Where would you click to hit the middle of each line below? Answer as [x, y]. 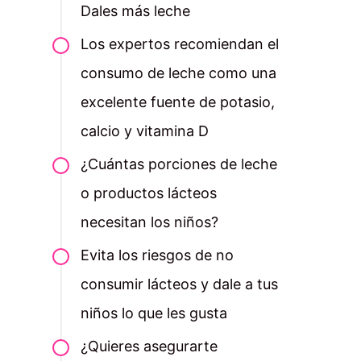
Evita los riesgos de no [157, 255]
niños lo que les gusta [154, 313]
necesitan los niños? [149, 222]
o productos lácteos [148, 193]
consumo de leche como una [178, 73]
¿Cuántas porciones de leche [178, 164]
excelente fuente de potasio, [177, 102]
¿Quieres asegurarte [149, 346]
